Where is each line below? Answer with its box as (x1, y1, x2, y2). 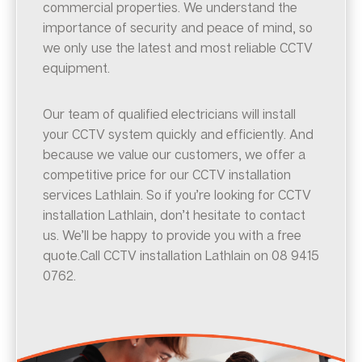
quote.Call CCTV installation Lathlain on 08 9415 (43, 247, 319, 264)
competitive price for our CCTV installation (43, 166, 291, 183)
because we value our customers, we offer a (43, 146, 305, 163)
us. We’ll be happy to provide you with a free (43, 227, 301, 244)
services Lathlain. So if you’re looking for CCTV (43, 187, 311, 204)
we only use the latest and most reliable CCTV (43, 40, 313, 57)
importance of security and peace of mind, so (43, 19, 313, 36)
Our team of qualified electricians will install (43, 106, 296, 123)
